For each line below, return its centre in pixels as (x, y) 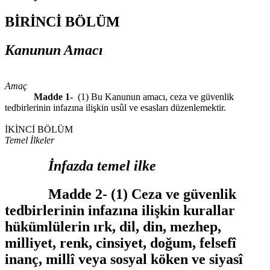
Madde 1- (39, 97)
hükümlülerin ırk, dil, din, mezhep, (113, 227)
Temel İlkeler (30, 140)
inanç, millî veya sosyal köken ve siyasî (124, 259)
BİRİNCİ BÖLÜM (62, 21)
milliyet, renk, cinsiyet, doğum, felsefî (121, 243)
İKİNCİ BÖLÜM (39, 130)
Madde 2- (58, 194)
